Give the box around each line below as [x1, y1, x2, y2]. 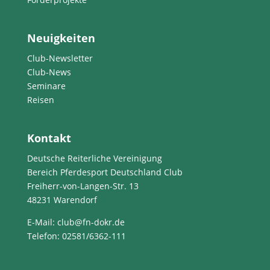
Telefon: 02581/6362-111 [27, 230, 126, 242]
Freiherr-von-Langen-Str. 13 [27, 180, 139, 192]
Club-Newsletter [27, 52, 93, 64]
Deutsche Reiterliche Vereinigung [27, 152, 162, 164]
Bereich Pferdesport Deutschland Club [27, 166, 183, 178]
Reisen [27, 93, 54, 105]
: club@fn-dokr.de [52, 216, 125, 228]
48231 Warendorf [27, 193, 97, 206]
